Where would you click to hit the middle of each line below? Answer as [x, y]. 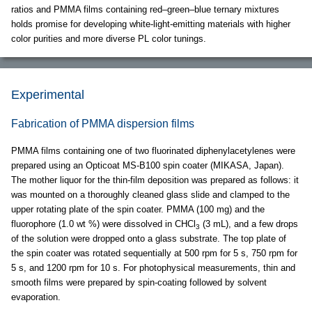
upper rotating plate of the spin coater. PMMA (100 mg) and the [138, 210]
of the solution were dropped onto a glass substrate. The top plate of [149, 239]
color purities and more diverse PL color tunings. [109, 39]
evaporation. [36, 297]
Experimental [48, 95]
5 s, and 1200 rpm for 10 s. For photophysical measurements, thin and [153, 268]
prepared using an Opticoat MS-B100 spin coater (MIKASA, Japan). [148, 166]
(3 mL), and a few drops [249, 224]
